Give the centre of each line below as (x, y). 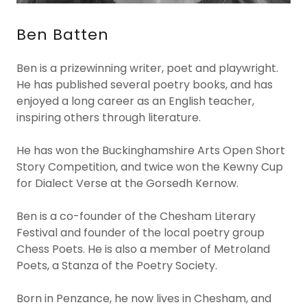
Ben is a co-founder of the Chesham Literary (136, 216)
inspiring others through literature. (109, 118)
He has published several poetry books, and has (145, 85)
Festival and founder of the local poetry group (140, 233)
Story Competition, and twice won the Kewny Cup (150, 167)
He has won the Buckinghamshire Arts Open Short (151, 150)
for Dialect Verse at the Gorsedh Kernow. (127, 183)
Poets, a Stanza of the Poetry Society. (117, 266)
